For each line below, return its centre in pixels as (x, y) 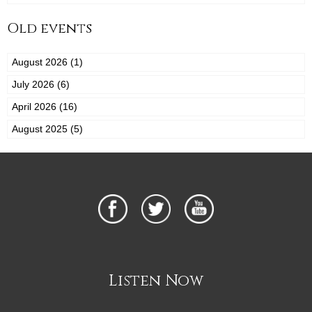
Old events (49, 29)
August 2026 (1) (47, 62)
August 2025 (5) (47, 129)
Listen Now (156, 281)
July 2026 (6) (41, 85)
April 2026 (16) (45, 107)
